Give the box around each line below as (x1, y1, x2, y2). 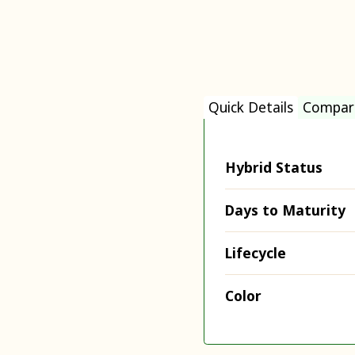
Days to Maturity (225, 200, 345, 219)
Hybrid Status (225, 157, 323, 177)
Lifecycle (225, 242, 286, 262)
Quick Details (208, 97, 293, 117)
